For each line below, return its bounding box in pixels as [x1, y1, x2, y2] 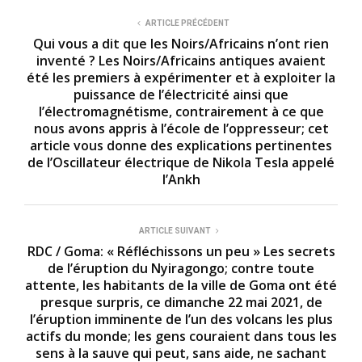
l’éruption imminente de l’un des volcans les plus [29, 309, 333, 328]
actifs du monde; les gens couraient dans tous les [25, 326, 337, 345]
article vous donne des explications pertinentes [30, 136, 332, 154]
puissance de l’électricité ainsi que [74, 85, 288, 103]
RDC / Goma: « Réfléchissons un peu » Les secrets [27, 242, 335, 260]
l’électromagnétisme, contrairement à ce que [38, 102, 324, 120]
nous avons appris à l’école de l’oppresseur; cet [33, 119, 329, 137]
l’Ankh [162, 170, 200, 188]
